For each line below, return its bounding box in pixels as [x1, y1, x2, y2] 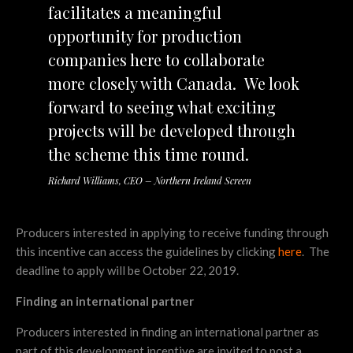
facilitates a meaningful [47, 2, 221, 24]
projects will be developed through [47, 120, 295, 142]
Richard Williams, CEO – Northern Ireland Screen [47, 173, 251, 187]
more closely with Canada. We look [47, 72, 299, 95]
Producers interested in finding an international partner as [16, 324, 319, 339]
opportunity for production [47, 25, 242, 47]
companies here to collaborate [47, 49, 265, 71]
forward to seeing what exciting [47, 96, 276, 118]
